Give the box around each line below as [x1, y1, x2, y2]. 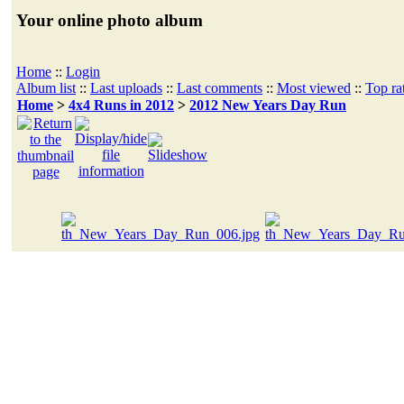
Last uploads [90, 79, 162, 96]
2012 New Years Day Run [189, 97, 346, 113]
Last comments [177, 79, 262, 96]
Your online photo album [16, 10, 203, 30]
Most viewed [277, 79, 351, 96]
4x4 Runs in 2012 [69, 97, 174, 113]
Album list [16, 79, 76, 96]
